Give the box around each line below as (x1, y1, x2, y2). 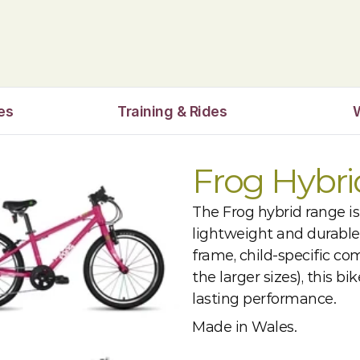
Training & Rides (117, 102, 227, 120)
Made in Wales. (192, 318, 297, 336)
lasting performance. (192, 290, 336, 308)
